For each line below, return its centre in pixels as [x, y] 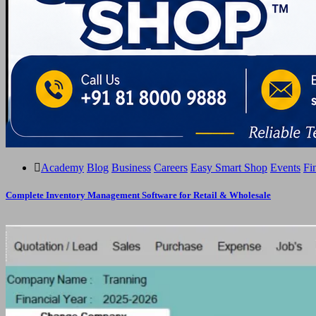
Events [285, 168]
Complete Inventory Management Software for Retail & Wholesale [138, 195]
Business [131, 168]
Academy [62, 168]
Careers [171, 168]
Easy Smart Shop [229, 168]
